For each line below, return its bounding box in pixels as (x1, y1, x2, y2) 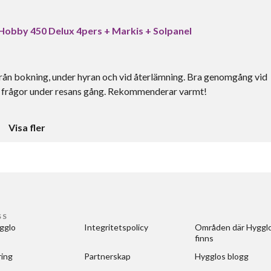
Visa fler (8, 122, 45, 133)
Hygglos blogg (194, 251, 249, 261)
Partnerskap (83, 251, 131, 261)
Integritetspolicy (83, 222, 148, 232)
